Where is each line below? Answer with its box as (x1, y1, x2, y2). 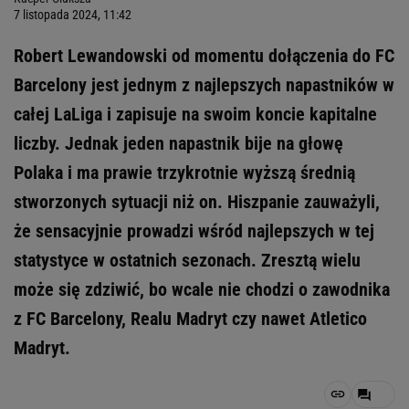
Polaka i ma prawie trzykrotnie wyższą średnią (14, 162, 355, 184)
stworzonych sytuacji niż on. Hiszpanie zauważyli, (14, 191, 380, 213)
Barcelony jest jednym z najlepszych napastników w (14, 74, 394, 96)
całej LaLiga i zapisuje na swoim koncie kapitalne (14, 103, 377, 125)
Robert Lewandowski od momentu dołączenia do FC (14, 45, 394, 67)
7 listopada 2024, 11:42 (14, 7, 131, 22)
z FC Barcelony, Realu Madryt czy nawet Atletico (14, 308, 367, 330)
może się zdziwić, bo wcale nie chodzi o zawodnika (14, 278, 390, 300)
